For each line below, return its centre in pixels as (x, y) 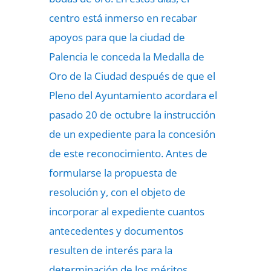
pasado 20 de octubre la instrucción (132, 115)
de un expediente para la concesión (132, 134)
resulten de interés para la (110, 250)
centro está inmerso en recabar (123, 18)
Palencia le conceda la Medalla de (126, 57)
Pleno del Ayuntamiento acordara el (133, 95)
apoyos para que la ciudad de (117, 37)
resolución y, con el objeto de (117, 192)
